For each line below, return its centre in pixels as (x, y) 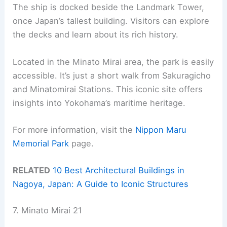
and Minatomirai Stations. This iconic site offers (108, 89)
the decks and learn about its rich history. (96, 35)
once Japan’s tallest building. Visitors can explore (111, 21)
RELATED (32, 171)
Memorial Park (41, 143)
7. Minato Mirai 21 (48, 210)
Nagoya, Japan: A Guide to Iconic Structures (101, 184)
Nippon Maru (161, 129)
